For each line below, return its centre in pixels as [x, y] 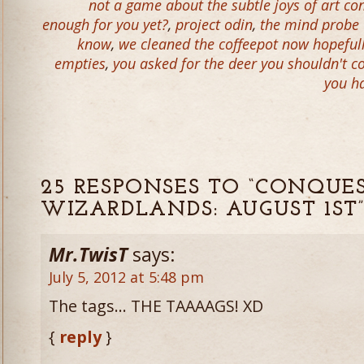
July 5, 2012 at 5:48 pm [126, 277]
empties [80, 63]
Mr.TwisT [88, 255]
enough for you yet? [105, 24]
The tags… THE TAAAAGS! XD [156, 306]
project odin [214, 24]
